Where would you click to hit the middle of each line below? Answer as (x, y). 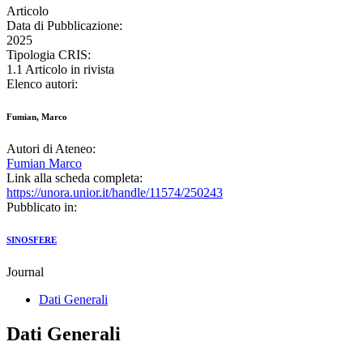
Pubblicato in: (42, 207)
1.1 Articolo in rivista (60, 70)
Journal (25, 272)
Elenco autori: (42, 84)
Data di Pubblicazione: (64, 26)
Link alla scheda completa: (75, 178)
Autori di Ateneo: (51, 149)
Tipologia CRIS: (49, 55)
